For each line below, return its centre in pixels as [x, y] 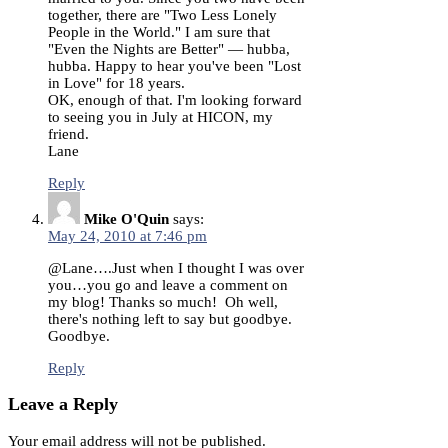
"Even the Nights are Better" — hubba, [169, 48]
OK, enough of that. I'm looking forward [175, 99]
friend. [68, 133]
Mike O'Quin [126, 218]
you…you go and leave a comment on [168, 284]
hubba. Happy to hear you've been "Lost [174, 65]
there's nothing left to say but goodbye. [172, 318]
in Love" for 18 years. [116, 82]
